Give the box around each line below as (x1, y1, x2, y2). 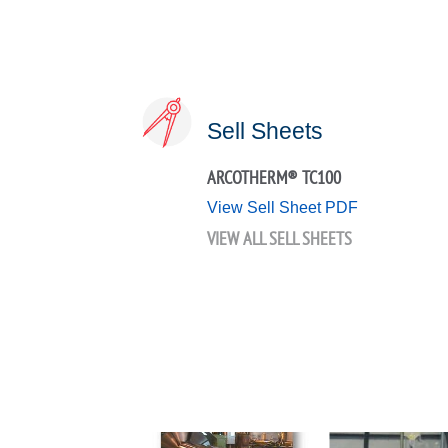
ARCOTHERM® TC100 (207, 166, 341, 190)
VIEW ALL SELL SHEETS (207, 227, 352, 251)
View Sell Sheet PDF (207, 199, 358, 217)
